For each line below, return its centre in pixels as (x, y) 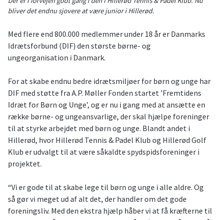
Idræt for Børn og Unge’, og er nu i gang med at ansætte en (107, 105)
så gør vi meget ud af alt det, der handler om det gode (97, 199)
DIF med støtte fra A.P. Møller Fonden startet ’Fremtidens (105, 93)
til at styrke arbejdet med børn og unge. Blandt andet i (99, 128)
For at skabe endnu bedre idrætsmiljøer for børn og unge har (109, 81)
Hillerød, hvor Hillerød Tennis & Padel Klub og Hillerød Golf (107, 140)
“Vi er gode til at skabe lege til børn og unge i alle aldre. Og (106, 187)
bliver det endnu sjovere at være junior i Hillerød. (81, 11)
